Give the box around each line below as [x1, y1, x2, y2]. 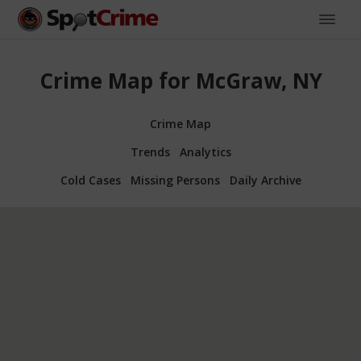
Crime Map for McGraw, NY [39, 66, 322, 96]
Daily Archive [229, 172, 301, 188]
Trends [130, 143, 170, 160]
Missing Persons [130, 172, 220, 188]
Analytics [179, 143, 231, 160]
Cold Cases [60, 172, 121, 188]
